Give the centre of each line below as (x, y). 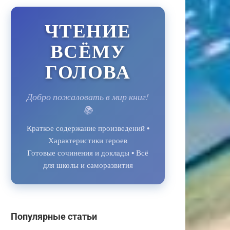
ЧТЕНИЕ (88, 30)
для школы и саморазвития (88, 165)
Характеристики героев (88, 140)
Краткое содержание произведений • (88, 128)
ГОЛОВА (88, 71)
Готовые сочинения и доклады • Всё (88, 152)
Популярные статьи (54, 216)
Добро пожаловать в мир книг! (88, 96)
